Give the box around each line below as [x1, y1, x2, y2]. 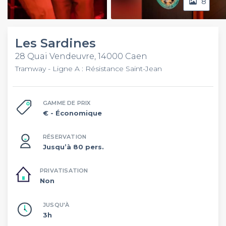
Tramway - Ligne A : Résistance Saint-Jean [15, 64, 162, 73]
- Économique [50, 108, 102, 117]
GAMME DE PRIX [43, 99, 91, 106]
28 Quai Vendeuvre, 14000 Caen [15, 51, 147, 61]
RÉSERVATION [43, 133, 87, 140]
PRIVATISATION [40, 167, 88, 174]
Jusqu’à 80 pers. [43, 142, 104, 151]
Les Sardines [15, 36, 96, 50]
